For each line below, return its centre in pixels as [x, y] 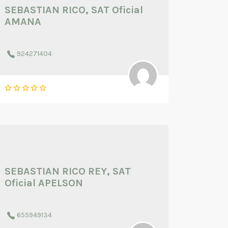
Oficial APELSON [44, 183]
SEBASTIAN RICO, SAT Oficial [74, 10]
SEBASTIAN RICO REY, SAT [68, 171]
